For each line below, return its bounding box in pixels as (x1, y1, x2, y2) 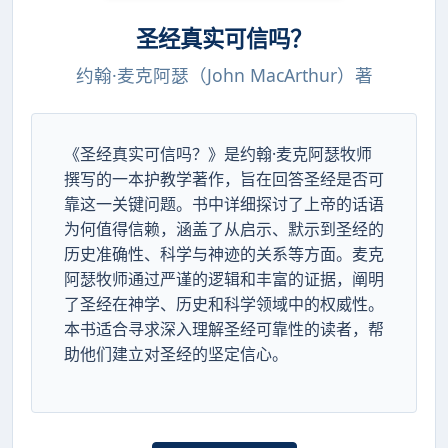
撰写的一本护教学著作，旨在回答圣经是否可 (64, 168, 384, 191)
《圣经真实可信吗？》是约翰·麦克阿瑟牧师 (64, 143, 372, 166)
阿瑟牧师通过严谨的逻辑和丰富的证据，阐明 (64, 268, 384, 291)
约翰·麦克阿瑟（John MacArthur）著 (75, 62, 373, 87)
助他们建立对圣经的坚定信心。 (64, 343, 288, 366)
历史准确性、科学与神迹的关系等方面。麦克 (64, 243, 384, 266)
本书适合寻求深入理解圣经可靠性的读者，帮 (64, 318, 384, 341)
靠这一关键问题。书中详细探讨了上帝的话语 (64, 193, 384, 216)
